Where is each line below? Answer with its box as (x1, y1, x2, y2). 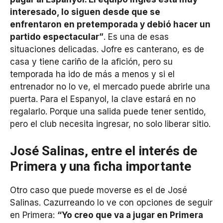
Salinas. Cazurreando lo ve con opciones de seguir (10, 197, 213, 208)
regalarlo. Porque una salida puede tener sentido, (10, 107, 206, 117)
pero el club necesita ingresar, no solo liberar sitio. (10, 119, 211, 129)
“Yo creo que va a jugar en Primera (57, 210, 203, 220)
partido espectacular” (10, 32, 104, 42)
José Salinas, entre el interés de (10, 143, 197, 158)
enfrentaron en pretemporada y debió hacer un (10, 19, 211, 30)
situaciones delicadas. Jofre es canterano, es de (10, 44, 204, 55)
